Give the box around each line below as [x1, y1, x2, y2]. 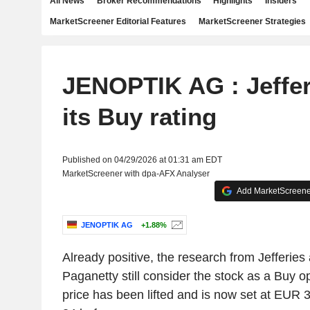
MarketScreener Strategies [198, 17, 306, 26]
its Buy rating [62, 103, 217, 130]
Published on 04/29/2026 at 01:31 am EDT [62, 155, 222, 165]
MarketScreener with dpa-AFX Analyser [62, 169, 210, 179]
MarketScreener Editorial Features [50, 17, 186, 26]
